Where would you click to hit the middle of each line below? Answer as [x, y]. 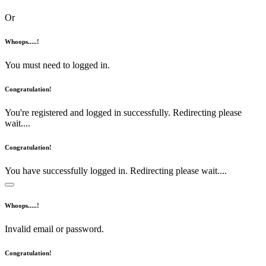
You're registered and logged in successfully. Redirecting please [123, 113]
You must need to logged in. [57, 65]
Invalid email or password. [54, 229]
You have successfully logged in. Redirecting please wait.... [116, 171]
